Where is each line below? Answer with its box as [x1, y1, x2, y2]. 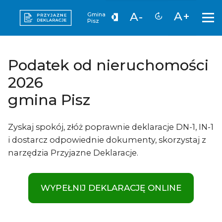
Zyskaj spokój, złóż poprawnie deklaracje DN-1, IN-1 [8, 122, 214, 132]
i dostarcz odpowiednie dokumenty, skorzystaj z [8, 135, 206, 145]
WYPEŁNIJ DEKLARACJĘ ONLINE [41, 183, 181, 193]
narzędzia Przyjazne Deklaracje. [8, 148, 138, 158]
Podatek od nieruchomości [8, 56, 209, 74]
